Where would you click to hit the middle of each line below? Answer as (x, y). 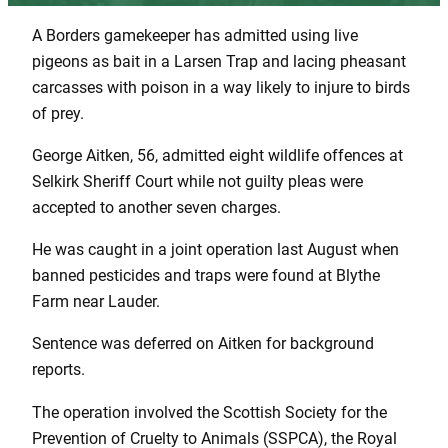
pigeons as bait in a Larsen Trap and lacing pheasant (219, 61)
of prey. (58, 113)
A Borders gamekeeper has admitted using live (195, 35)
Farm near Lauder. (96, 302)
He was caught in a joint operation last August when (215, 250)
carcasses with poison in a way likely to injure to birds (221, 87)
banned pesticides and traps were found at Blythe (206, 276)
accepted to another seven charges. (156, 207)
